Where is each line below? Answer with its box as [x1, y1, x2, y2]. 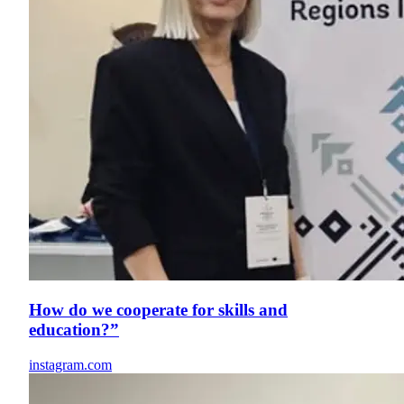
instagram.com [29, 357, 112, 373]
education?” [29, 320, 119, 340]
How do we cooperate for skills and [29, 300, 288, 320]
